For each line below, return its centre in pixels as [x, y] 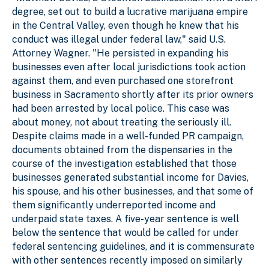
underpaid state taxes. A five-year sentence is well [125, 219]
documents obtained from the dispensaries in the [122, 150]
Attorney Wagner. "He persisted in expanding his [120, 53]
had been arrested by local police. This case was [121, 108]
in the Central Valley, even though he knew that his [125, 25]
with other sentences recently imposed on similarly [127, 260]
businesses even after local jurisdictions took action [129, 67]
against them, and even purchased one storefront [123, 80]
